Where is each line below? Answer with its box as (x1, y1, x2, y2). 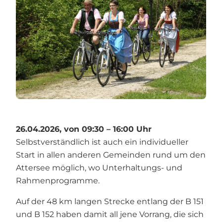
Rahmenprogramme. (16, 175, 100, 185)
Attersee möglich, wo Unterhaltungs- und (16, 163, 182, 172)
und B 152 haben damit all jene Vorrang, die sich (16, 209, 204, 219)
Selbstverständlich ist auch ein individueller (16, 137, 188, 147)
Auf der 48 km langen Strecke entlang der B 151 (16, 196, 204, 206)
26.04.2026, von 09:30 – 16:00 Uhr (16, 124, 152, 134)
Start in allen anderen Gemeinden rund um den (16, 150, 206, 160)
